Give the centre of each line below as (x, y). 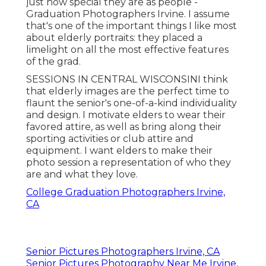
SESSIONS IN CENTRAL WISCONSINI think (127, 79)
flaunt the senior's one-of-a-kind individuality (132, 103)
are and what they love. (82, 174)
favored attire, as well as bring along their (124, 126)
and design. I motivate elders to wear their (126, 115)
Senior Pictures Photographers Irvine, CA (123, 251)
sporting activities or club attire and (110, 138)
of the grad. (53, 61)
